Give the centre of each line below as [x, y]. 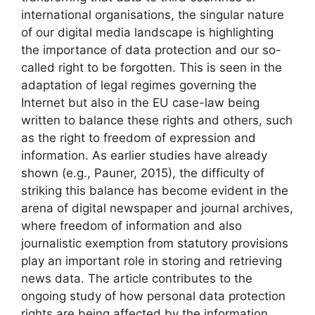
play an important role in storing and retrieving [152, 261]
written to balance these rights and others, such [157, 120]
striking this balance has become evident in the [155, 190]
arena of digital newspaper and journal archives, [157, 208]
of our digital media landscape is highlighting [147, 32]
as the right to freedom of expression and [139, 137]
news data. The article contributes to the [137, 278]
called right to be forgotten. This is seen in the [152, 67]
